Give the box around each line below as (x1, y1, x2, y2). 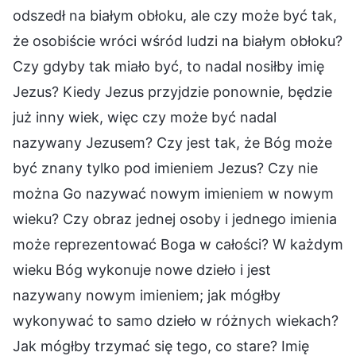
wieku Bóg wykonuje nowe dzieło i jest (13, 261, 271, 278)
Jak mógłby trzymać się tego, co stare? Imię (13, 337, 309, 354)
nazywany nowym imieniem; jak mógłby (13, 286, 281, 304)
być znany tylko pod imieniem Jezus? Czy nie (13, 159, 318, 176)
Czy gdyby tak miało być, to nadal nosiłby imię (13, 57, 324, 75)
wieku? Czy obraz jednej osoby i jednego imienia (13, 210, 337, 227)
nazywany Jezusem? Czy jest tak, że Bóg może (13, 133, 332, 151)
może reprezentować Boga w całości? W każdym (13, 235, 343, 253)
